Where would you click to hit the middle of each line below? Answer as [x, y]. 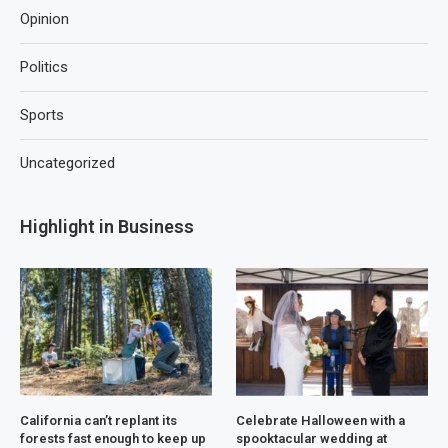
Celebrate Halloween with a [321, 420]
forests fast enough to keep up [113, 438]
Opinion [44, 18]
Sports [42, 114]
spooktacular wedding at [312, 438]
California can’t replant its [98, 420]
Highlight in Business [107, 226]
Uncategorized [67, 162]
